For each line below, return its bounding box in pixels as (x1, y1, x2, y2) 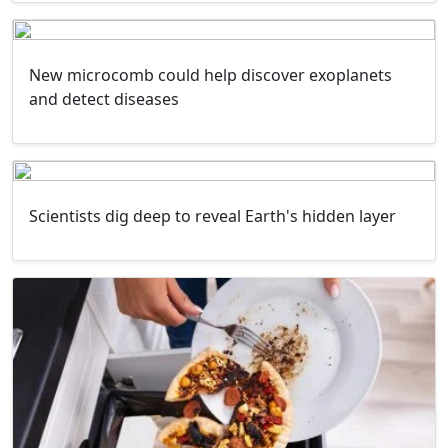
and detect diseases (29, 88, 179, 111)
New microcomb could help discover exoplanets (29, 64, 392, 87)
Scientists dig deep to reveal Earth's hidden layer (29, 205, 396, 228)
